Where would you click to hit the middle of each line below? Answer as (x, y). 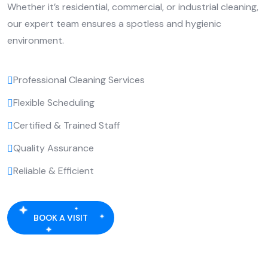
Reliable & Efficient (54, 170)
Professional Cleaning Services (79, 80)
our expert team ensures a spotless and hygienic (114, 23)
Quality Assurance (54, 148)
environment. (36, 40)
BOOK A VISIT (61, 217)
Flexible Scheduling (54, 102)
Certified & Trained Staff (66, 125)
